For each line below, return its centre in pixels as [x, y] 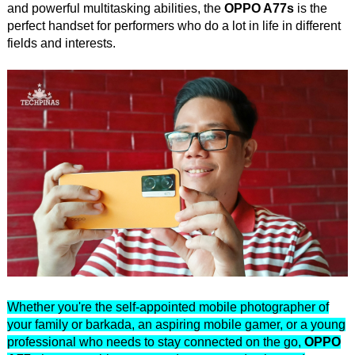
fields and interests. [61, 43]
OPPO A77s [259, 8]
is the [310, 8]
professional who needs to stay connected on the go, [155, 342]
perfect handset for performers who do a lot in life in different [174, 26]
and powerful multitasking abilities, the [115, 8]
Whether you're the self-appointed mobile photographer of [168, 307]
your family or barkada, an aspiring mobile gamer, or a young [176, 325]
